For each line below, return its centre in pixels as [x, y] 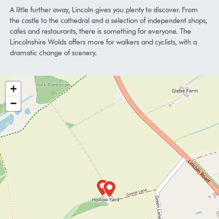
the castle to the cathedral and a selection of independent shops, [109, 21]
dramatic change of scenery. [53, 53]
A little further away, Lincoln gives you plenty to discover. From [104, 10]
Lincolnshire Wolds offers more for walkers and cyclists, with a [103, 42]
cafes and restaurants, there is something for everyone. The [100, 32]
